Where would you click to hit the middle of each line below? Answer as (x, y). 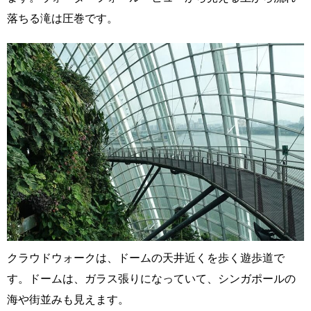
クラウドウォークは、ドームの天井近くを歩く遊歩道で (146, 258)
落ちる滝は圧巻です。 (62, 18)
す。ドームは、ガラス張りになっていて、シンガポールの (151, 278)
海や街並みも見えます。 (68, 299)
